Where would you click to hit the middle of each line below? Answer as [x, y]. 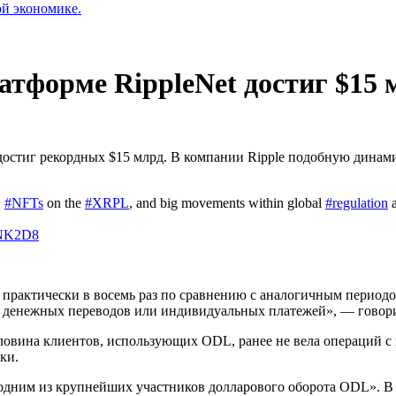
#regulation [357, 202]
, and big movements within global [227, 202]
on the [64, 202]
